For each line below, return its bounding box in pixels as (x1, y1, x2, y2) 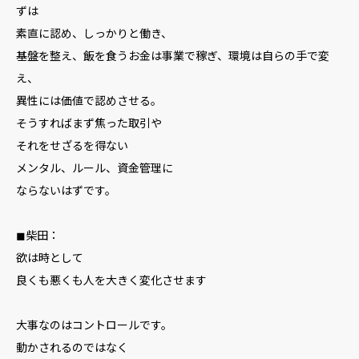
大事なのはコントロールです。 (16, 317, 172, 333)
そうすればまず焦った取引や (16, 115, 162, 131)
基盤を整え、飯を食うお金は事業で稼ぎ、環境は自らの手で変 (16, 47, 329, 63)
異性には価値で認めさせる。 (16, 92, 162, 108)
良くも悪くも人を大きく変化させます (16, 272, 207, 288)
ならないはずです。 (16, 182, 116, 198)
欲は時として (16, 249, 83, 265)
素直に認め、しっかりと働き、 (16, 25, 172, 41)
